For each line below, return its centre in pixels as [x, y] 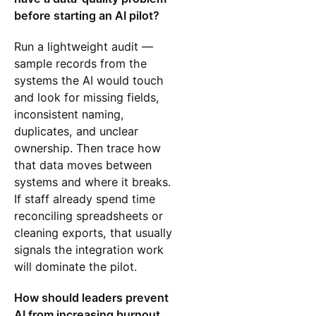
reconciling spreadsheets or [88, 215]
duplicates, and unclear [76, 131]
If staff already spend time [84, 199]
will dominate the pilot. [75, 266]
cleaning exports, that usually [93, 232]
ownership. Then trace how [87, 148]
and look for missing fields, [86, 97]
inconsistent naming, [69, 114]
